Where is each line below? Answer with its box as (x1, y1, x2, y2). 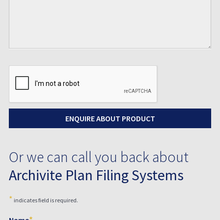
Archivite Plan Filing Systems (8, 165, 184, 184)
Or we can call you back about (8, 147, 189, 166)
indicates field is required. (12, 196, 78, 204)
